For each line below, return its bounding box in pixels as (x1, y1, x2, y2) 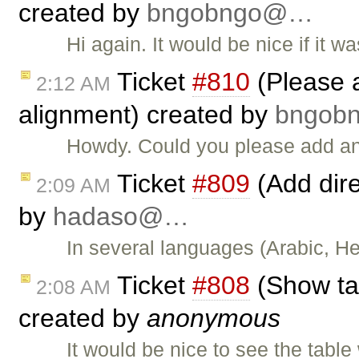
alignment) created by (18, 100, 275, 130)
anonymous (147, 303, 280, 333)
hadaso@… (53, 201, 189, 231)
